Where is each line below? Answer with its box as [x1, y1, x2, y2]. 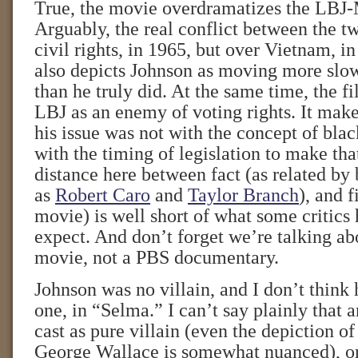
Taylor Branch [188, 185, 299, 205]
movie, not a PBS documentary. [34, 247, 279, 268]
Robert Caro [55, 185, 150, 205]
